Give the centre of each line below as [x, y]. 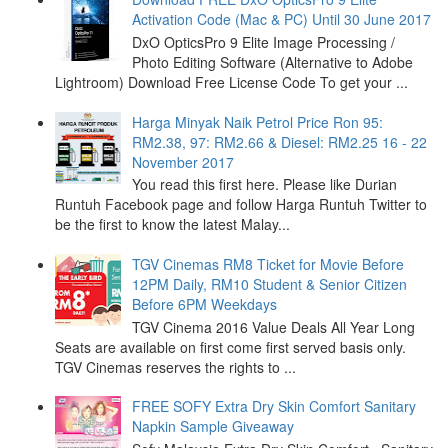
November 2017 [183, 161]
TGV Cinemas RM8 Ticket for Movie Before [268, 263]
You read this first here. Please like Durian [264, 184]
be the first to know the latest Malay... [172, 224]
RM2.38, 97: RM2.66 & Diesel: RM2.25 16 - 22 [279, 141]
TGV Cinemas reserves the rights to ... [175, 366]
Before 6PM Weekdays [204, 303]
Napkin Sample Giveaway [213, 426]
